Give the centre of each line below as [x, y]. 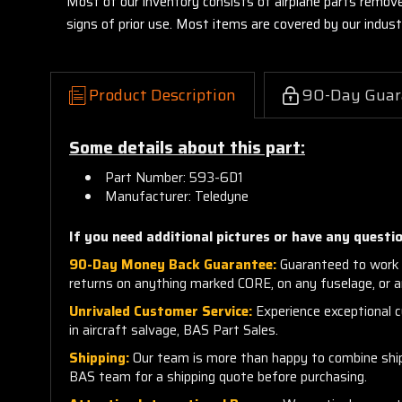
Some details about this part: [187, 147]
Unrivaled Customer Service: [161, 311]
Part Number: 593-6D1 [175, 177]
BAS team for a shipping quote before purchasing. [218, 376]
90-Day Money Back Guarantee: [173, 264]
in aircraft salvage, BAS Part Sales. [174, 330]
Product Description [162, 95]
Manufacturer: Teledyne [177, 196]
